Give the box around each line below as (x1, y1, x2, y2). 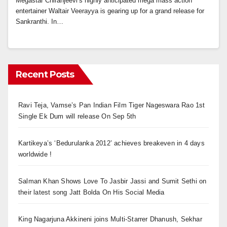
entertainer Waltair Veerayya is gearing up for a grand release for (16, 7, 204, 15)
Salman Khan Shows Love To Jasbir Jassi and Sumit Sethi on (18, 177, 207, 185)
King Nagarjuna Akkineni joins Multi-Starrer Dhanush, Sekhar (18, 215, 202, 223)
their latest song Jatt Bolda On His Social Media (18, 188, 165, 197)
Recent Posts (16, 69, 74, 81)
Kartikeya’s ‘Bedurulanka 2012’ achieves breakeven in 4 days (18, 139, 205, 147)
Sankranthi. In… (16, 18, 63, 26)
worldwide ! (18, 150, 52, 159)
